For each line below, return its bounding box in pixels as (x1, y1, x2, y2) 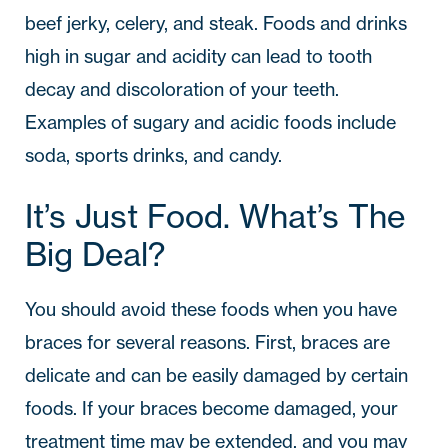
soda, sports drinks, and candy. (25, 143, 282, 167)
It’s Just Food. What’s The (25, 195, 405, 236)
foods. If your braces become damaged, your (25, 396, 398, 420)
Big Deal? (25, 233, 166, 274)
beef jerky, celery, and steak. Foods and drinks (25, 11, 407, 35)
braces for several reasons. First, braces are (25, 330, 390, 354)
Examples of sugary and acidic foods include (25, 110, 396, 134)
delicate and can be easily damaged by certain (25, 363, 408, 387)
